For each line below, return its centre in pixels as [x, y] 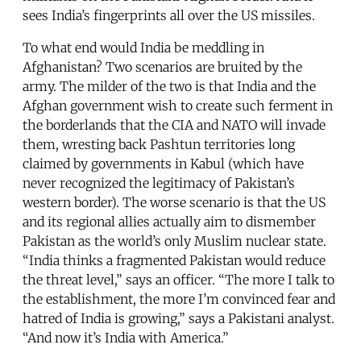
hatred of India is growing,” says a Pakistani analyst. [178, 318]
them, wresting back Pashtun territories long [159, 144]
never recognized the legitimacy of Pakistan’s [159, 183]
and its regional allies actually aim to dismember [169, 221]
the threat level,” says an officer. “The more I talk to [178, 279]
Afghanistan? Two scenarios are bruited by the [162, 66]
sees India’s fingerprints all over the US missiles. [169, 15]
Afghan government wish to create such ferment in [178, 105]
